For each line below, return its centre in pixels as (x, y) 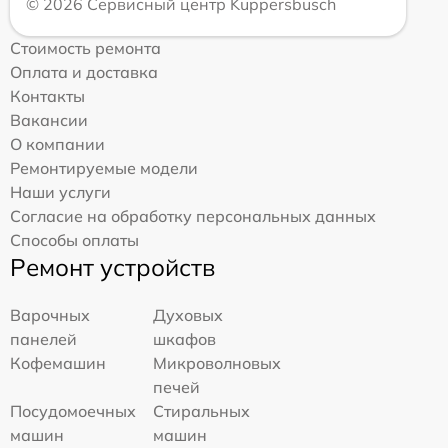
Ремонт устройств (112, 267)
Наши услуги (60, 192)
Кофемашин (58, 363)
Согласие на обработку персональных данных (193, 216)
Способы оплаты (74, 240)
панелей (43, 339)
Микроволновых (217, 363)
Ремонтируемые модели (104, 168)
